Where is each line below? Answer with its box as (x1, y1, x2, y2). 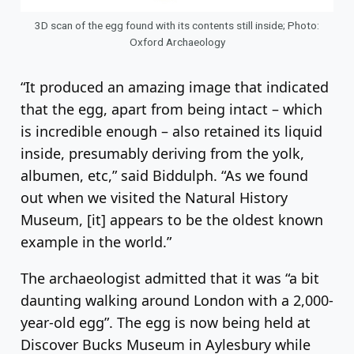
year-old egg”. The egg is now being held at (21, 313, 311, 333)
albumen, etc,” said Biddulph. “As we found (21, 166, 308, 186)
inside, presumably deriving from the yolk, (21, 144, 304, 164)
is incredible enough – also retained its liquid (21, 122, 322, 141)
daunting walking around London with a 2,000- (21, 291, 333, 311)
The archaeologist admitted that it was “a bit (21, 269, 319, 288)
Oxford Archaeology (129, 36, 225, 49)
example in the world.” (21, 232, 171, 252)
